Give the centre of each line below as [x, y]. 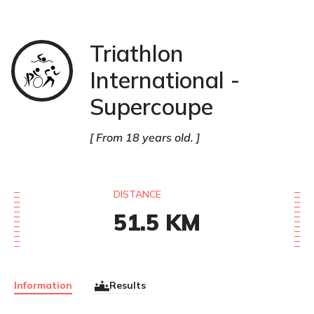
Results [128, 286]
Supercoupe [151, 106]
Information [43, 286]
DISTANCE [137, 194]
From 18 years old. [145, 137]
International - [165, 80]
